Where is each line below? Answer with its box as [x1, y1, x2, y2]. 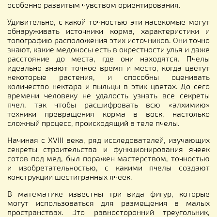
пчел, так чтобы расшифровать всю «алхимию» [7, 99, 210, 109]
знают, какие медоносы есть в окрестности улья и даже [7, 44, 210, 54]
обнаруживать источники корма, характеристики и [7, 26, 210, 35]
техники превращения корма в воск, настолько [7, 108, 210, 118]
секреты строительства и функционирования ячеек [7, 144, 210, 154]
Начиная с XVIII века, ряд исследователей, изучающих [7, 135, 210, 144]
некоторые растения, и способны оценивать [7, 72, 210, 81]
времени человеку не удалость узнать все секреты [7, 90, 210, 100]
